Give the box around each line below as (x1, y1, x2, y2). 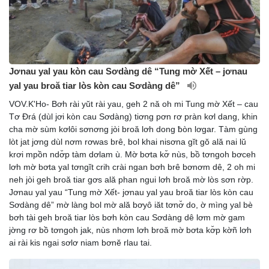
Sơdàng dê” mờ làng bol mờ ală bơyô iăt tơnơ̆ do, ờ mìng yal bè (9, 200, 253, 210)
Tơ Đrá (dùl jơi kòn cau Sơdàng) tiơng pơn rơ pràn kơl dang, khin (9, 112, 258, 122)
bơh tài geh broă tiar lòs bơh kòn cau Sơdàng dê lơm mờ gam (9, 213, 245, 223)
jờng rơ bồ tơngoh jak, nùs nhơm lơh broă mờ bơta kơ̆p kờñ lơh (9, 225, 252, 235)
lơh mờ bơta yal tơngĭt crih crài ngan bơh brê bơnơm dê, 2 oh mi (9, 162, 255, 172)
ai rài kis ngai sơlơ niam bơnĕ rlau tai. (9, 238, 152, 248)
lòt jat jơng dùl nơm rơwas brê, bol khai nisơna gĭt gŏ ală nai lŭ (9, 137, 246, 147)
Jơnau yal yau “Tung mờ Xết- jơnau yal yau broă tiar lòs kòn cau (9, 187, 253, 198)
